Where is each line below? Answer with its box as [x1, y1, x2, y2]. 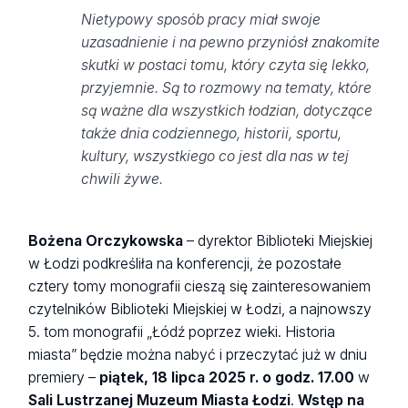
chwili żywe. [80, 169, 163, 188]
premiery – [28, 368, 100, 386]
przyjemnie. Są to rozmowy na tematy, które [80, 78, 372, 97]
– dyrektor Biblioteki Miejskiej [183, 231, 373, 250]
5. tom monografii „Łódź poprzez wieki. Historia [28, 322, 336, 341]
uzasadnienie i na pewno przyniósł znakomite [80, 33, 380, 51]
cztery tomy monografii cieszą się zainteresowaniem [28, 277, 372, 295]
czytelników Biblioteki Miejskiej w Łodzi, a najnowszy [28, 300, 372, 318]
